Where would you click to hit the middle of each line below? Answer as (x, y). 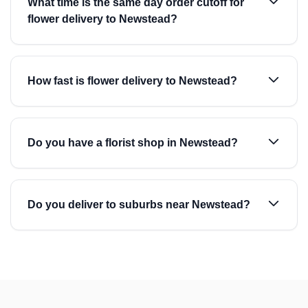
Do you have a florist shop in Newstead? (133, 143)
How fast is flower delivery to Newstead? (132, 81)
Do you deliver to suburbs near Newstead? (139, 205)
